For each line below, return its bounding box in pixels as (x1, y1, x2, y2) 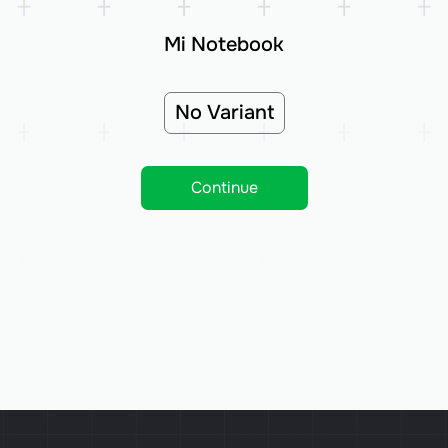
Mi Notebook (164, 32, 284, 58)
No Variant (174, 100, 274, 126)
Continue (190, 177, 258, 199)
